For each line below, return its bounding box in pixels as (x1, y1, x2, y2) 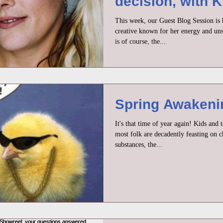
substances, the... (115, 140, 162, 148)
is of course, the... (115, 37, 166, 45)
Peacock (115, 9, 173, 25)
